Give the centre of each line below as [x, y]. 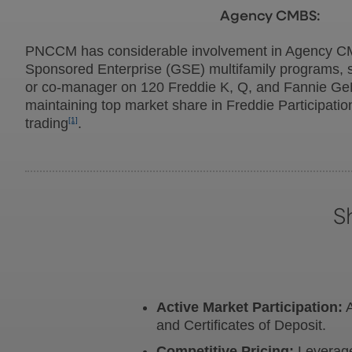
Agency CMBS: [270, 16]
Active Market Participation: [250, 307]
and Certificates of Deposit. [242, 325]
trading [47, 123]
